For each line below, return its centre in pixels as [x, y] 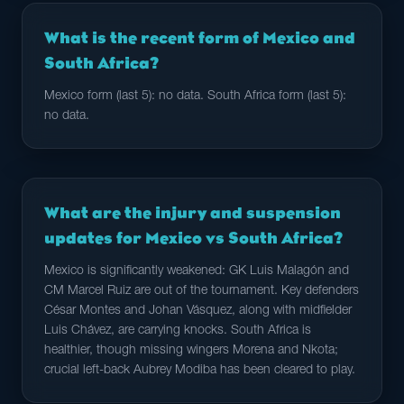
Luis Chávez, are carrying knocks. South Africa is [178, 331]
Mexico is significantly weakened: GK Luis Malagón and [197, 271]
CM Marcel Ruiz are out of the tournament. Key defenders [202, 291]
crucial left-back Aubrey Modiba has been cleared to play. [200, 371]
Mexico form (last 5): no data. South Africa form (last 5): [195, 96]
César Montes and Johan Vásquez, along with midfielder [198, 311]
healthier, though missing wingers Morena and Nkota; [191, 351]
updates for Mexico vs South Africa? [193, 238]
